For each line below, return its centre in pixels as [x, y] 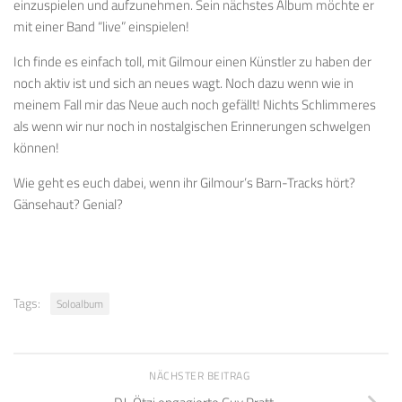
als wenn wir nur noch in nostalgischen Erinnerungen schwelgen [192, 127]
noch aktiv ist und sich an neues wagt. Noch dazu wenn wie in [184, 83]
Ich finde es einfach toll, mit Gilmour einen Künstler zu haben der [192, 62]
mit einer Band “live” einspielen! [101, 27]
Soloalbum [80, 304]
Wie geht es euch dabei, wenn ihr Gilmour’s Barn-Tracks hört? [184, 183]
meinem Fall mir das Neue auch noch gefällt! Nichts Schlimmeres [195, 105]
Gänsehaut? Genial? [68, 205]
